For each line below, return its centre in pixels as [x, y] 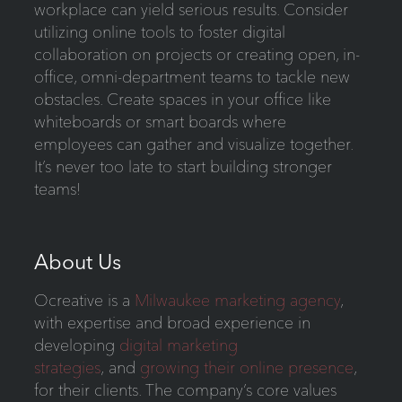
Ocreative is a [84, 301]
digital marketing [178, 345]
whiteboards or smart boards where [160, 122]
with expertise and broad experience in [172, 323]
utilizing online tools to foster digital [159, 32]
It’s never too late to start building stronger [183, 167]
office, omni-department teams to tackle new [192, 77]
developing [76, 345]
